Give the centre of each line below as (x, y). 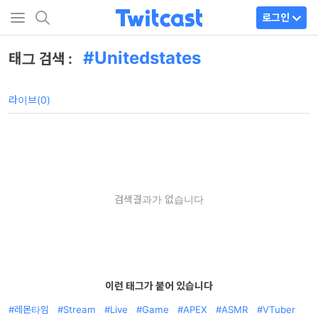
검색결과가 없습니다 (159, 199)
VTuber (279, 309)
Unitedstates (148, 58)
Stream (79, 309)
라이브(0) (29, 100)
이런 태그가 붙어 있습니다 (159, 286)
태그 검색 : (42, 59)
